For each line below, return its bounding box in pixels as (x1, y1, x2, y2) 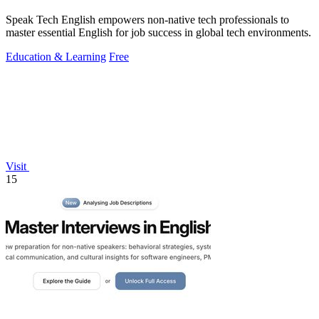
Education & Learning (6, 51, 106, 63)
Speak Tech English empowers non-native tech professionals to (6, 14, 289, 26)
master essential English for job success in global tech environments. (6, 26, 311, 39)
